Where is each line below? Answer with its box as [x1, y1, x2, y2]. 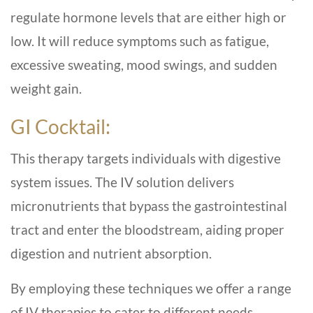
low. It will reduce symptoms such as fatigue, [10, 33, 269, 50]
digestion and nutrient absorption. [10, 245, 212, 262]
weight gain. [10, 80, 82, 97]
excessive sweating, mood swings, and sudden [10, 57, 277, 73]
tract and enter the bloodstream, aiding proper [10, 221, 284, 238]
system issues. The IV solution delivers [10, 174, 234, 191]
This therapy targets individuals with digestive [10, 150, 281, 167]
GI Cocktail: [10, 115, 110, 139]
